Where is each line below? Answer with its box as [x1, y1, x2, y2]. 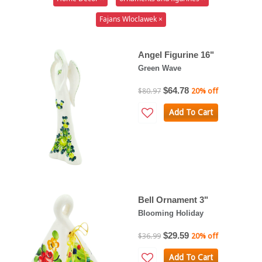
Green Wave [138, 63, 181, 73]
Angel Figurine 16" [138, 49, 214, 60]
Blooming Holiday [138, 208, 204, 218]
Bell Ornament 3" [138, 194, 208, 205]
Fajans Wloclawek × [99, 14, 163, 25]
